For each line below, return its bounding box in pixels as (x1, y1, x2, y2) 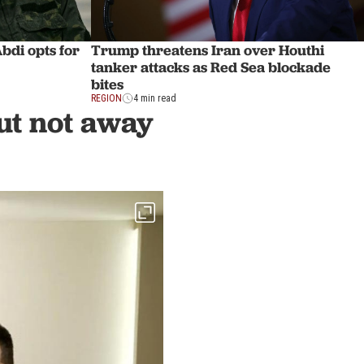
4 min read (133, 92, 176, 104)
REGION (91, 92, 122, 104)
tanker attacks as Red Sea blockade (91, 57, 331, 76)
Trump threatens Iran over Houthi (91, 40, 324, 59)
